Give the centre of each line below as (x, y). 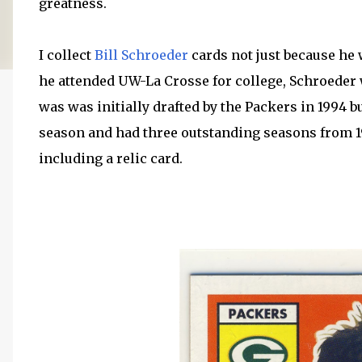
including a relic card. (111, 158)
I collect (67, 55)
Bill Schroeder (141, 55)
